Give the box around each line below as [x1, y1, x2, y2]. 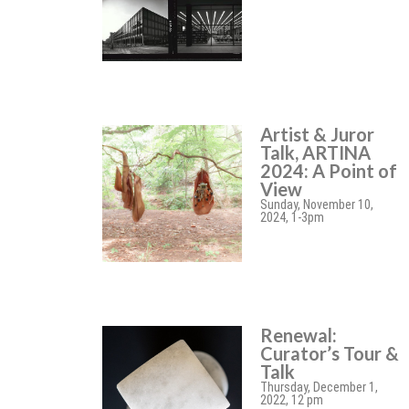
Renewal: [259, 324, 337, 346]
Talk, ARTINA [259, 142, 371, 163]
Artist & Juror [259, 123, 374, 145]
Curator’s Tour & [259, 342, 399, 364]
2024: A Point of [259, 160, 397, 182]
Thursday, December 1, [259, 380, 378, 394]
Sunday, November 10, [259, 197, 373, 212]
